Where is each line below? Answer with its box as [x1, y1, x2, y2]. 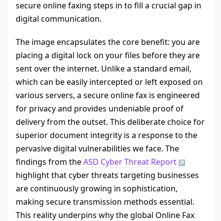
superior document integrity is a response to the [16, 130, 197, 141]
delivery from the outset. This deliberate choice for [16, 116, 205, 128]
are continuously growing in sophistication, [16, 183, 178, 194]
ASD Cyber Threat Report [83, 156, 177, 168]
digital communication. [16, 13, 102, 25]
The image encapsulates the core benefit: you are [16, 37, 200, 48]
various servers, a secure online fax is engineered [16, 90, 200, 101]
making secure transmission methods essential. [16, 196, 194, 208]
